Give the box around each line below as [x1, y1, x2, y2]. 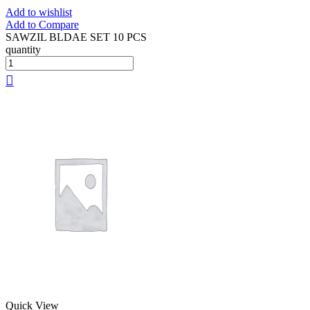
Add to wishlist [6, 6, 72, 19]
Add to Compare [6, 19, 79, 31]
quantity [6, 44, 41, 56]
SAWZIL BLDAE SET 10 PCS [6, 31, 147, 44]
